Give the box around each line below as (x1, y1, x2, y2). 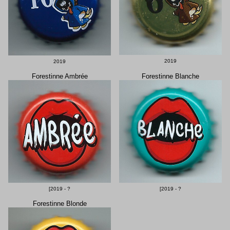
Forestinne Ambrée (31, 72, 88, 80)
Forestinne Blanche (142, 72, 199, 80)
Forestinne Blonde (32, 199, 87, 207)
